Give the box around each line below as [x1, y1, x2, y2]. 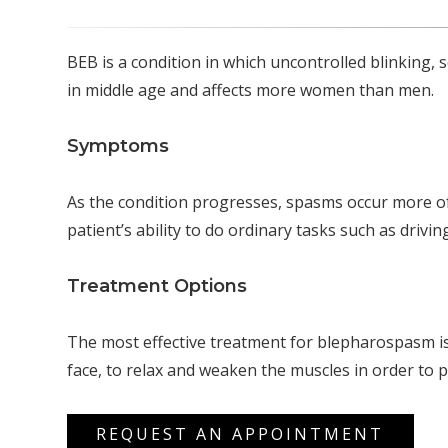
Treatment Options [67, 275, 248, 297]
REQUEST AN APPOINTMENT [96, 422, 385, 445]
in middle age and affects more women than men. [67, 79, 435, 101]
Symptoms [67, 135, 170, 157]
